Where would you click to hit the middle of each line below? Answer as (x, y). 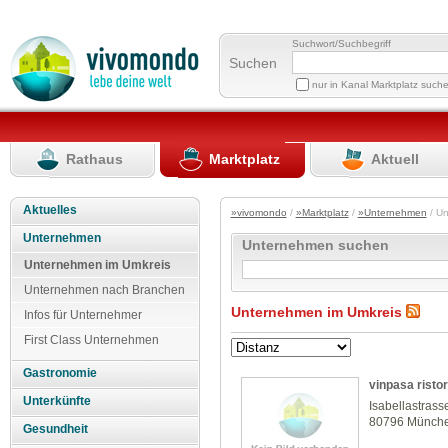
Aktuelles (50, 209)
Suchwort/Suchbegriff (342, 43)
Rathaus (95, 158)
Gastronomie (60, 373)
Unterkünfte (57, 401)
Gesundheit (56, 429)
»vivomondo (258, 213)
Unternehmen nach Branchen (104, 289)
